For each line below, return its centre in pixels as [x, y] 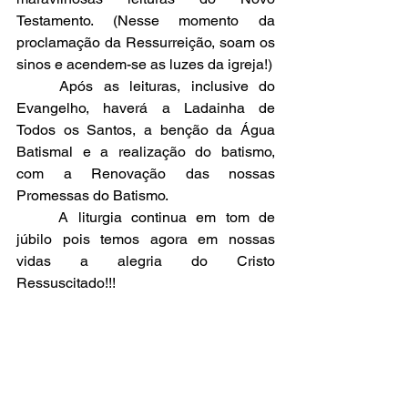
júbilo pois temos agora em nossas [146, 239]
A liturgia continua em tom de [38, 217]
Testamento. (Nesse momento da [146, 20]
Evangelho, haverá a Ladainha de [146, 108]
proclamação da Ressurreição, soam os [146, 42]
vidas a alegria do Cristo [146, 261]
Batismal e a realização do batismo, [146, 152]
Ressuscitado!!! [66, 283]
